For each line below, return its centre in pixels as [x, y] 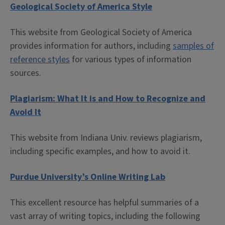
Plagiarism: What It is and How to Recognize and [108, 99]
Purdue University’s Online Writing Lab [88, 177]
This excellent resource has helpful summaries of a [104, 203]
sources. [26, 73]
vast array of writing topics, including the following [105, 216]
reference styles [40, 60]
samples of [193, 46]
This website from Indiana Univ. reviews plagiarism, [106, 138]
